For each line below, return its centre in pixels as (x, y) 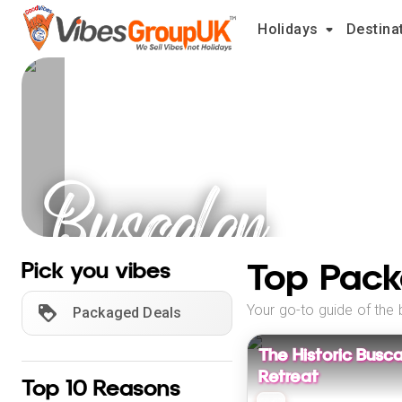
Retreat (288, 377)
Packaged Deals (127, 313)
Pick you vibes (96, 271)
